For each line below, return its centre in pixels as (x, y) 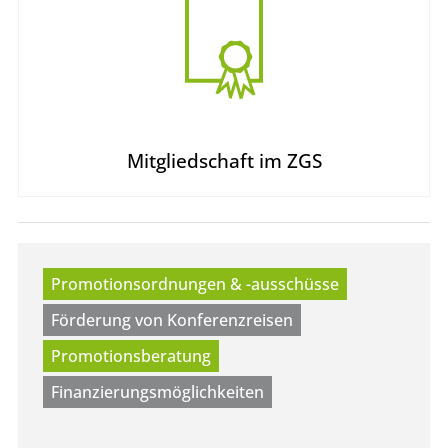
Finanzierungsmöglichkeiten (157, 392)
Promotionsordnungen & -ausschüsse (195, 284)
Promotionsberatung (131, 356)
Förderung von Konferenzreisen (172, 320)
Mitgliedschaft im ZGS (224, 161)
